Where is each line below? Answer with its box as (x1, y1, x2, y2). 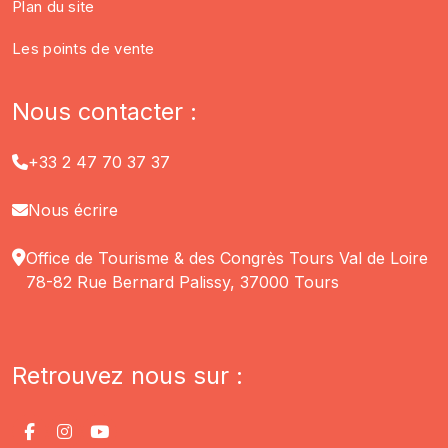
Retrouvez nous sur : (12, 361, 243, 390)
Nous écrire (28, 200, 118, 220)
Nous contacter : (12, 97, 197, 126)
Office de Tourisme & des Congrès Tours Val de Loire (26, 248, 428, 268)
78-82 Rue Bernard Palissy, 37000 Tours (26, 272, 339, 292)
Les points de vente (12, 39, 155, 58)
